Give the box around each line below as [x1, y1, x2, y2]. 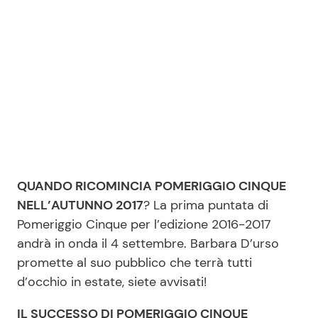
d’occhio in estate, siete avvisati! [17, 273, 207, 290]
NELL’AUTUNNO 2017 [17, 197, 143, 214]
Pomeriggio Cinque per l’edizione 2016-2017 [17, 216, 271, 233]
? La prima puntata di [143, 197, 268, 214]
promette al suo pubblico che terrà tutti [17, 254, 252, 271]
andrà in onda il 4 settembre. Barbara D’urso [17, 235, 279, 252]
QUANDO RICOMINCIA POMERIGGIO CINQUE [17, 177, 286, 194]
